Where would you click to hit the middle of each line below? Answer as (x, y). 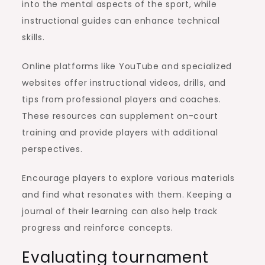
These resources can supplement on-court (120, 116)
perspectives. (52, 149)
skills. (33, 37)
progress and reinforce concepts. (98, 227)
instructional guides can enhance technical (121, 20)
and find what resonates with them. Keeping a (127, 194)
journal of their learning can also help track (120, 211)
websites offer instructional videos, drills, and (124, 83)
